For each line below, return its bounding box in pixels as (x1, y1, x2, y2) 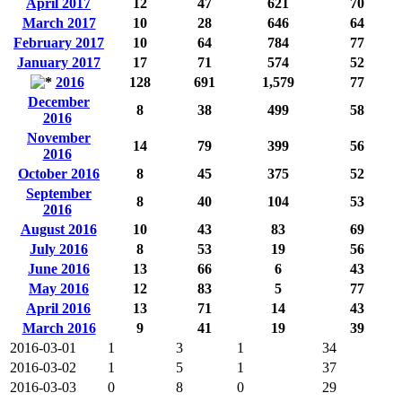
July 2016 (30, 240, 88, 257)
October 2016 (18, 165, 100, 181)
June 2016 (28, 260, 90, 276)
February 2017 (13, 34, 104, 50)
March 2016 (22, 319, 96, 336)
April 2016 (26, 300, 91, 316)
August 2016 (20, 221, 97, 237)
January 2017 (17, 54, 100, 70)
